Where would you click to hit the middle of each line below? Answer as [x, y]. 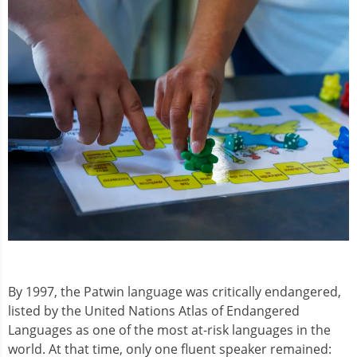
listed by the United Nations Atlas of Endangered [154, 311]
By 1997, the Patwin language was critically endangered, [175, 292]
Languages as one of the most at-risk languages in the [169, 330]
